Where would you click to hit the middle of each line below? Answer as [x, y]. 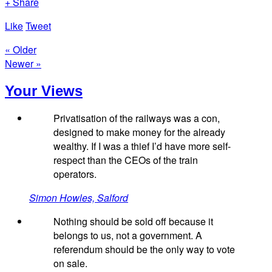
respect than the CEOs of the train [126, 160]
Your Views [44, 90]
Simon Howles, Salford [79, 198]
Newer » [23, 63]
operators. [75, 174]
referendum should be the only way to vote [144, 250]
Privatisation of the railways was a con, [137, 118]
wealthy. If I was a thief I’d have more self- [142, 146]
